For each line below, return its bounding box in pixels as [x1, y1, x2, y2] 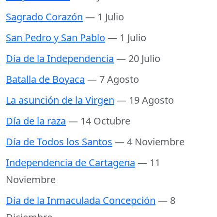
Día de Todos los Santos [6, 135, 112, 149]
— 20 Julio [116, 52, 160, 65]
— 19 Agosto [117, 93, 174, 107]
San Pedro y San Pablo [6, 31, 105, 45]
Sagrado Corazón [6, 10, 83, 24]
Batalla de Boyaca [6, 73, 85, 86]
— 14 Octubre [68, 114, 130, 128]
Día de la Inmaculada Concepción [6, 194, 155, 207]
